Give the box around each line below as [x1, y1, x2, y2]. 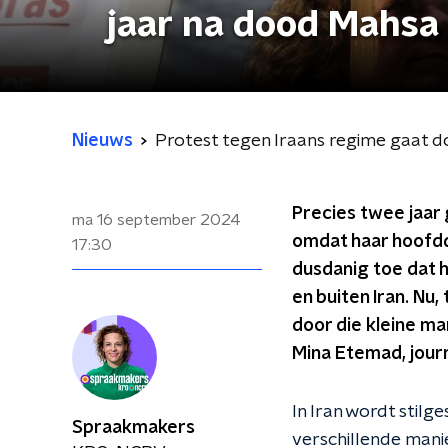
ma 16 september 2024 [72, 212, 241, 228]
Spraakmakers [72, 419, 195, 437]
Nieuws [72, 132, 133, 150]
